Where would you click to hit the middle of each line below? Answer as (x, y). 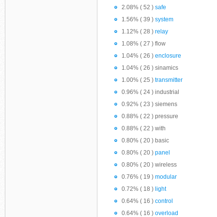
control (164, 201)
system (164, 19)
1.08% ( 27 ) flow (144, 44)
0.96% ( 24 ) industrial (150, 92)
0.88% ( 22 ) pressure (150, 116)
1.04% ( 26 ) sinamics (150, 68)
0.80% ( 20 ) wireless (149, 165)
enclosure (168, 56)
